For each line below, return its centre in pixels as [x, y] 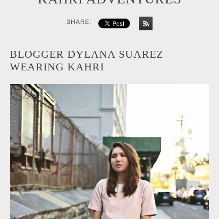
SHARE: [79, 22]
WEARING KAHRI [57, 67]
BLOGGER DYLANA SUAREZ [87, 54]
